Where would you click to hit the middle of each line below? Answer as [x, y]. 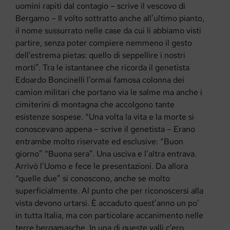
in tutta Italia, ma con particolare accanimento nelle [109, 215]
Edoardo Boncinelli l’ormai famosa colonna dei [100, 80]
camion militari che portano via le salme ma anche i [109, 92]
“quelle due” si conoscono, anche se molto [93, 178]
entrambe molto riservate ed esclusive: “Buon [99, 141]
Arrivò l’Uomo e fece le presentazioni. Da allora [102, 166]
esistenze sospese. [49, 117]
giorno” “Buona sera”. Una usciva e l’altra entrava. [106, 154]
